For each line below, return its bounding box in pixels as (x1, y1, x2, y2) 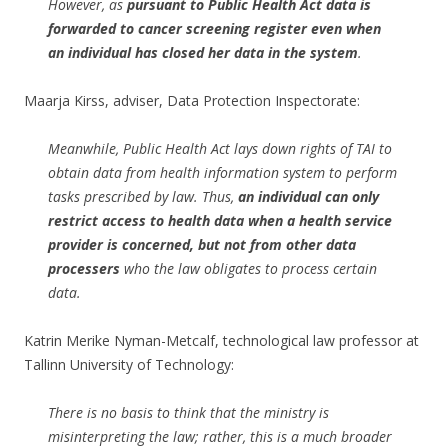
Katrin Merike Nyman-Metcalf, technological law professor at (24, 330, 419, 350)
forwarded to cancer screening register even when (48, 18, 381, 38)
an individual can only (234, 186, 379, 206)
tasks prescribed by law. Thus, (48, 186, 234, 206)
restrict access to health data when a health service (48, 210, 392, 230)
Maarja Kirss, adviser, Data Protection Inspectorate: (24, 90, 360, 110)
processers (48, 258, 120, 278)
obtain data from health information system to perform (48, 162, 397, 182)
